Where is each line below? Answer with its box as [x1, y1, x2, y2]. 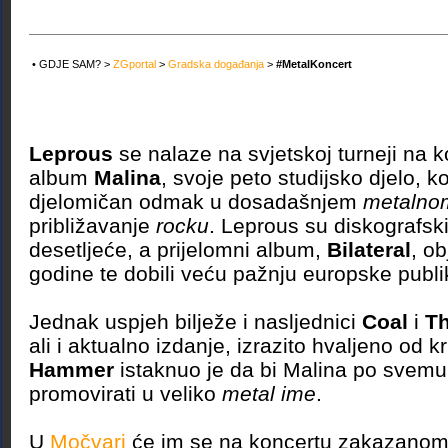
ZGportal [113, 58, 156, 70]
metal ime [222, 382, 316, 405]
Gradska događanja [168, 58, 264, 70]
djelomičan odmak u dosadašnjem [29, 190, 363, 213]
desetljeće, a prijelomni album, [29, 238, 327, 261]
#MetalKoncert [276, 58, 352, 70]
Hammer [29, 358, 114, 381]
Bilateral [327, 238, 411, 261]
